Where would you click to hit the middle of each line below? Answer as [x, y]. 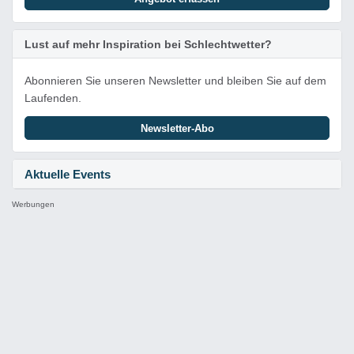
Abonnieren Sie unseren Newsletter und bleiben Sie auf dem [175, 81]
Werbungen [33, 204]
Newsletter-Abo [177, 128]
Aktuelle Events [68, 174]
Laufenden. [53, 98]
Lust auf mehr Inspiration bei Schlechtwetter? [148, 44]
